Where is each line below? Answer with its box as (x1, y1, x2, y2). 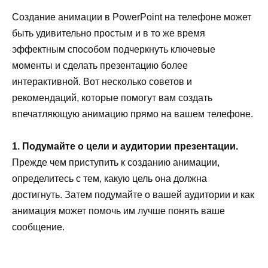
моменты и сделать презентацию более (12, 60, 188, 71)
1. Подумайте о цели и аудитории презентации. (12, 141, 238, 151)
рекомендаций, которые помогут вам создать (12, 92, 212, 103)
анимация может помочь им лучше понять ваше (12, 205, 225, 216)
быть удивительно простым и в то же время (12, 28, 205, 38)
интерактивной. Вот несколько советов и (12, 76, 192, 87)
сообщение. (12, 221, 65, 232)
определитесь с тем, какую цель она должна (12, 173, 207, 184)
